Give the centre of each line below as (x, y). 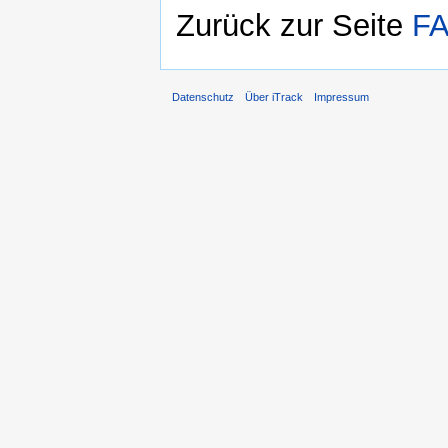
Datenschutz (203, 97)
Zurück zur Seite (294, 26)
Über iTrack (274, 97)
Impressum (342, 97)
